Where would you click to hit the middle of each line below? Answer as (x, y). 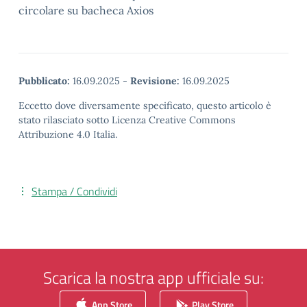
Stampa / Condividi (74, 191)
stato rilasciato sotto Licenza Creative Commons (127, 120)
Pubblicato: (44, 81)
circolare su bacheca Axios (86, 10)
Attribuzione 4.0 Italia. (68, 134)
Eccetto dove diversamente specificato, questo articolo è (145, 106)
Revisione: (155, 81)
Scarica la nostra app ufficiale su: (153, 278)
